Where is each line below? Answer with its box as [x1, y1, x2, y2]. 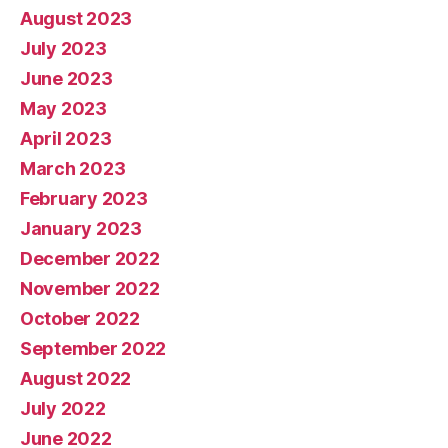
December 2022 [20, 248, 160, 270]
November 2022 [20, 278, 160, 300]
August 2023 [20, 8, 133, 30]
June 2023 [20, 68, 113, 90]
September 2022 [20, 338, 167, 360]
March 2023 [20, 158, 126, 180]
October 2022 [20, 308, 140, 330]
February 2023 [20, 188, 148, 210]
